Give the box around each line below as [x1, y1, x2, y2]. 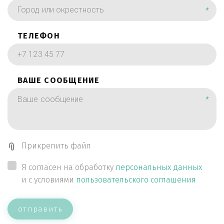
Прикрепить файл [21, 141, 91, 150]
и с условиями [21, 175, 76, 184]
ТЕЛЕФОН [17, 31, 60, 40]
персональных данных [115, 162, 202, 172]
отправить [18, 204, 63, 213]
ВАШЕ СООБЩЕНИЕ [17, 75, 100, 85]
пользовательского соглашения [76, 175, 196, 184]
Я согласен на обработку [21, 162, 115, 172]
